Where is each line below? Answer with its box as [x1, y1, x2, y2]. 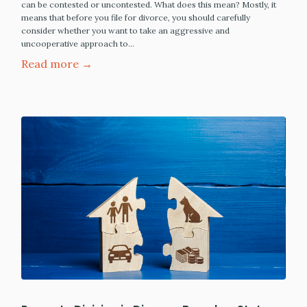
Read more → [21, 57, 93, 71]
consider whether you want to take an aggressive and [21, 25, 230, 36]
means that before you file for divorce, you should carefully [21, 12, 250, 23]
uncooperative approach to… [21, 38, 134, 49]
